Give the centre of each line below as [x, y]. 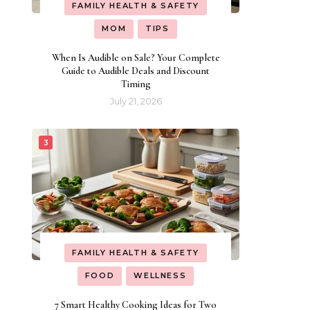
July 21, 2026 [136, 101]
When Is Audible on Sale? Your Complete [136, 57]
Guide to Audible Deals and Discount [136, 71]
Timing [136, 84]
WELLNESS [160, 276]
